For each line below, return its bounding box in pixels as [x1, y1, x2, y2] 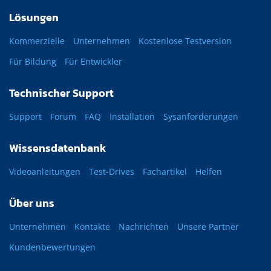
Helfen [195, 166, 222, 178]
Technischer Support [9, 85, 114, 102]
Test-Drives [89, 166, 134, 178]
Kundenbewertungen [9, 241, 96, 253]
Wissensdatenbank [9, 140, 106, 157]
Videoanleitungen [9, 166, 80, 178]
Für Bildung [9, 56, 56, 68]
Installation [109, 111, 155, 123]
